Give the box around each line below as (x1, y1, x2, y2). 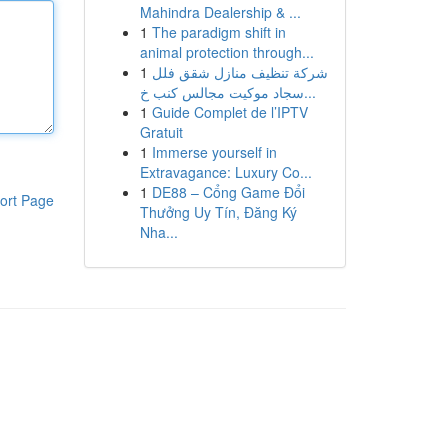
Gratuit (139, 122, 183, 142)
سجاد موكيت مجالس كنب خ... (303, 82, 316, 102)
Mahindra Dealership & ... (139, 2, 301, 22)
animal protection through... (139, 42, 314, 62)
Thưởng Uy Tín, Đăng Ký (139, 202, 297, 222)
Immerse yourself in (151, 142, 277, 162)
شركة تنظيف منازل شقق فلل (151, 62, 328, 82)
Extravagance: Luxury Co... (139, 162, 312, 182)
